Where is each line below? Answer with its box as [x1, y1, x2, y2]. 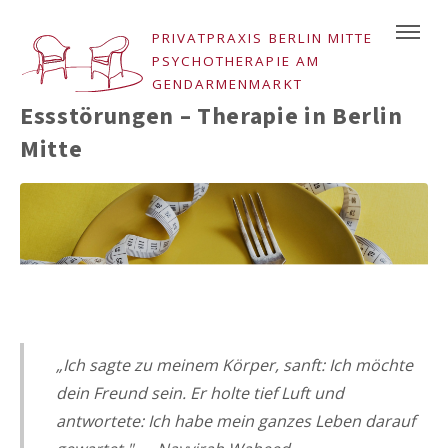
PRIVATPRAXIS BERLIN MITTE [152, 28, 373, 47]
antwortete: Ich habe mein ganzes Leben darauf [56, 409, 415, 432]
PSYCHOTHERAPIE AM [152, 51, 320, 70]
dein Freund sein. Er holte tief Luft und [56, 381, 344, 404]
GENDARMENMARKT [152, 74, 303, 93]
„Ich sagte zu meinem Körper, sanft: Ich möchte [56, 353, 413, 376]
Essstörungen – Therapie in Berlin [20, 99, 403, 135]
